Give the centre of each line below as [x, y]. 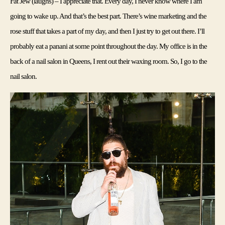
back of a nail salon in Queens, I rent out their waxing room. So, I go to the [109, 61]
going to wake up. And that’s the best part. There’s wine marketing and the [108, 16]
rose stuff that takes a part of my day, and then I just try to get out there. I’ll [107, 31]
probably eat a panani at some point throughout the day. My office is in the [109, 46]
